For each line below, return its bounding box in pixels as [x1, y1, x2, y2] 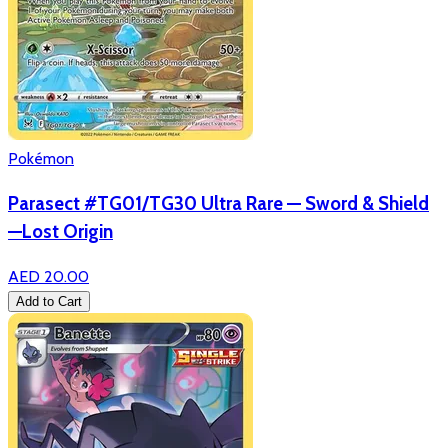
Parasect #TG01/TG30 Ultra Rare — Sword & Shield [8, 192, 429, 216]
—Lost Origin [8, 220, 113, 244]
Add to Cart [16, 293, 82, 309]
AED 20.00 [8, 266, 89, 286]
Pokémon [8, 149, 74, 169]
